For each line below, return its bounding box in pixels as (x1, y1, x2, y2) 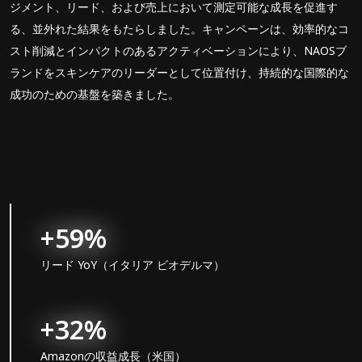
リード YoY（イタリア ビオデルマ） (40, 256, 225, 272)
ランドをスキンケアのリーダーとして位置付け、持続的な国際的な (10, 64, 349, 80)
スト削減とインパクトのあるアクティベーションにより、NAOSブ (10, 42, 347, 58)
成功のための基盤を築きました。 (10, 86, 179, 102)
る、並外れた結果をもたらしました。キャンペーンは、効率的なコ (10, 20, 349, 36)
